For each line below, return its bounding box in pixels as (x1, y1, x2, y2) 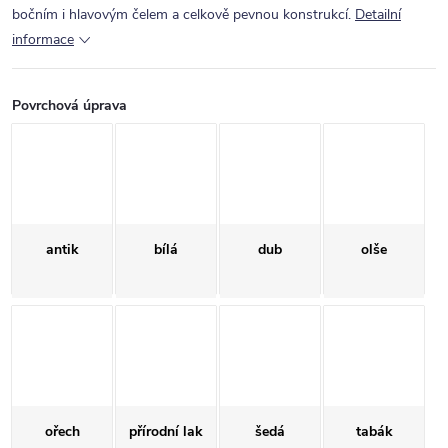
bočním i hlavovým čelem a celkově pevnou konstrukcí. (12, 5, 351, 24)
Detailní (355, 5, 401, 24)
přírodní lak (129, 422, 203, 441)
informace (12, 30, 74, 49)
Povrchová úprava (12, 96, 127, 115)
